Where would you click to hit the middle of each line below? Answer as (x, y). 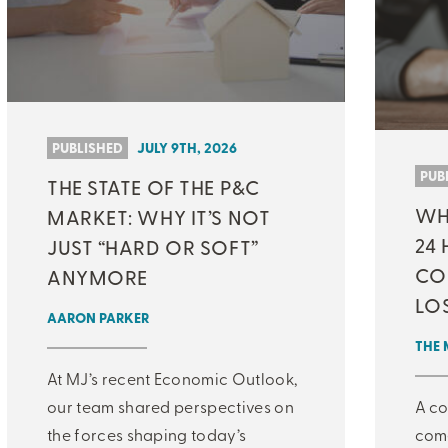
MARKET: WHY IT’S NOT (159, 216)
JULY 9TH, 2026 (187, 147)
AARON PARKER (98, 317)
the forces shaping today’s (147, 433)
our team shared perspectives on (170, 405)
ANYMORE (97, 276)
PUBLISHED (87, 147)
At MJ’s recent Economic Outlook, (172, 377)
